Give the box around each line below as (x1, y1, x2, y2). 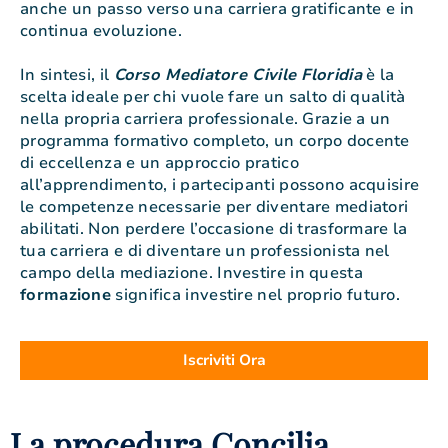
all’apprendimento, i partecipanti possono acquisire (20, 174, 420, 197)
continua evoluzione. (20, 20, 183, 43)
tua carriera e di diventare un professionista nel (20, 240, 390, 263)
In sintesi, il (20, 64, 114, 87)
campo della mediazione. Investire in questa (20, 262, 363, 285)
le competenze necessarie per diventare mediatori (20, 196, 409, 219)
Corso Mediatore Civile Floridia (113, 64, 362, 87)
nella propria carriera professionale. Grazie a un (20, 108, 391, 131)
